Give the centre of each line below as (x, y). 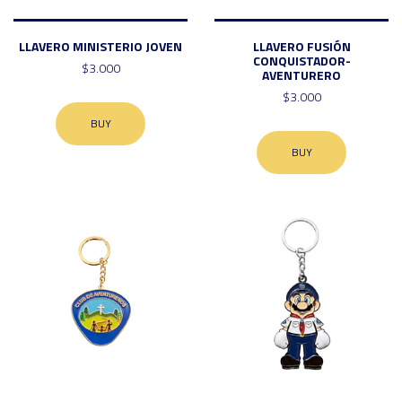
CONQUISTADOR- (301, 60)
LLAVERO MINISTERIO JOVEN (100, 46)
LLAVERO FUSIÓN (301, 46)
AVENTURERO (301, 74)
